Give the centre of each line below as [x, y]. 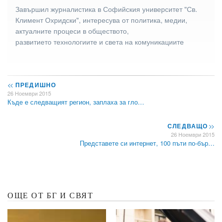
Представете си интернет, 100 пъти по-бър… [147, 143]
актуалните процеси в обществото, [72, 30]
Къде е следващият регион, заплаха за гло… [76, 102]
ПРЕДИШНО [35, 84]
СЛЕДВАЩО [189, 126]
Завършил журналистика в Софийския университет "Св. [106, 9]
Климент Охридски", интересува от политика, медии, [101, 20]
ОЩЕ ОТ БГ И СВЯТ [51, 195]
